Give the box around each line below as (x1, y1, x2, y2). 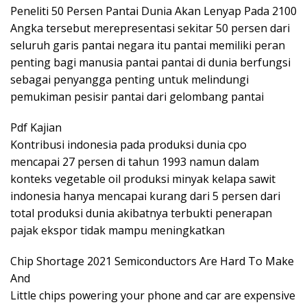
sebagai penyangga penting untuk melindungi (10, 71, 249, 87)
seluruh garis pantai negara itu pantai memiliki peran (10, 37, 285, 53)
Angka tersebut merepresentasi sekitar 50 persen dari (10, 20, 290, 36)
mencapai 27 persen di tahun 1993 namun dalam (10, 153, 259, 169)
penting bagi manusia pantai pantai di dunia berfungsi (10, 54, 291, 70)
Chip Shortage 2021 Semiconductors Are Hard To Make (10, 253, 294, 269)
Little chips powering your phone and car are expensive (10, 287, 295, 303)
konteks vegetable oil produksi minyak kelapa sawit (10, 171, 275, 186)
